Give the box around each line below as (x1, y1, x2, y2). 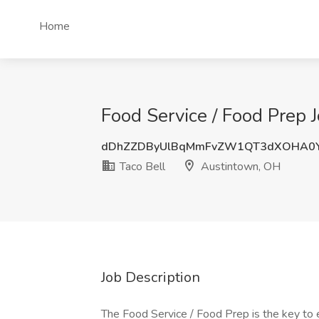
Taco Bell (117, 159, 165, 174)
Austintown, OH (198, 159, 281, 174)
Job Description (101, 268, 200, 287)
